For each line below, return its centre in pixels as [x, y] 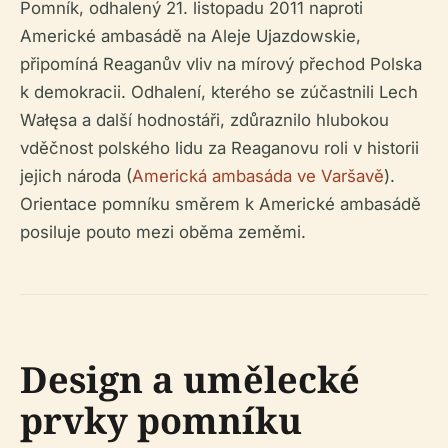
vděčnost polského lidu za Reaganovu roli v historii [219, 148]
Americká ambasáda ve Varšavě [258, 176]
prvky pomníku [161, 420]
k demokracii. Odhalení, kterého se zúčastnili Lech [219, 92]
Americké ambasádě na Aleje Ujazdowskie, [190, 36]
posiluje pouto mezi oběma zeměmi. [163, 232]
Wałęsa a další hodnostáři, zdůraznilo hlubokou [204, 120]
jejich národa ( [76, 176]
